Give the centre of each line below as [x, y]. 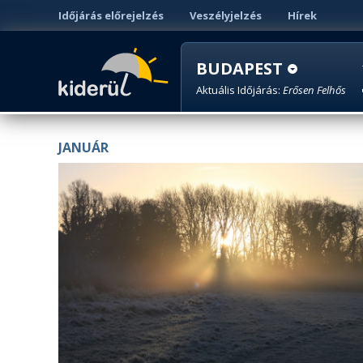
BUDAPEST [239, 68]
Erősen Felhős [314, 90]
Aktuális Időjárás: [239, 90]
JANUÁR [83, 147]
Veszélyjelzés [226, 15]
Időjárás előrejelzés [111, 15]
